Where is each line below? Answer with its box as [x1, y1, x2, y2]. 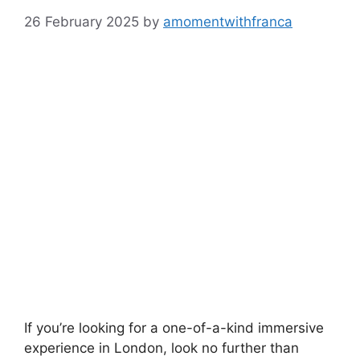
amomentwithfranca [163, 13, 292, 30]
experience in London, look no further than [24, 340, 299, 357]
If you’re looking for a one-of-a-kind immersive [24, 320, 324, 337]
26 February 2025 [24, 13, 139, 30]
